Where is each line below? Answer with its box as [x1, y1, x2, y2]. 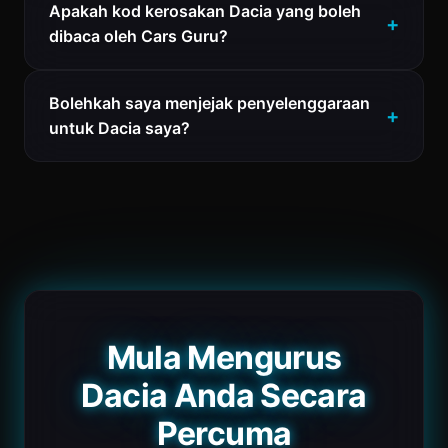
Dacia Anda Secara [81, 376, 367, 415]
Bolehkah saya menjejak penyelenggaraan [49, 93, 370, 113]
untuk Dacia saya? [49, 118, 190, 138]
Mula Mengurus [106, 338, 342, 377]
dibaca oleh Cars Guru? [49, 26, 228, 46]
